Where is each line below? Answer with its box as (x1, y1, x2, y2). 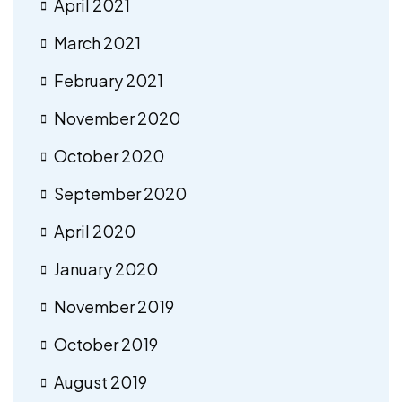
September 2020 (54, 182, 187, 204)
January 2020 (54, 258, 158, 279)
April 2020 (54, 220, 135, 241)
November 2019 (54, 295, 174, 317)
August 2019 (54, 371, 147, 392)
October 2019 (54, 333, 158, 354)
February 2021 (54, 69, 163, 91)
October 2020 (54, 144, 164, 166)
